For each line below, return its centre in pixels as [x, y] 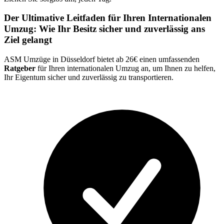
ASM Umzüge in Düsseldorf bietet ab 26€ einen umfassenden [102, 59]
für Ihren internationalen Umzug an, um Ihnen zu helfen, [125, 68]
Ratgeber [20, 68]
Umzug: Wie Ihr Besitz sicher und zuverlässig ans [104, 29]
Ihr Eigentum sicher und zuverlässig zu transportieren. [89, 77]
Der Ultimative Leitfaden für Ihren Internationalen [108, 18]
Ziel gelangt [28, 40]
